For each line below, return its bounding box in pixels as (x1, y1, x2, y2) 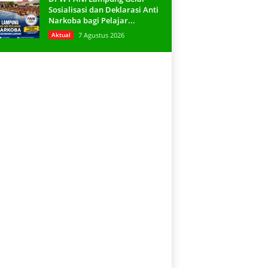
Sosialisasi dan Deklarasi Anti (48, 4, 159, 15)
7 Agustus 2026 (78, 31, 124, 39)
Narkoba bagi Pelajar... (48, 15, 135, 26)
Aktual (51, 31, 71, 39)
